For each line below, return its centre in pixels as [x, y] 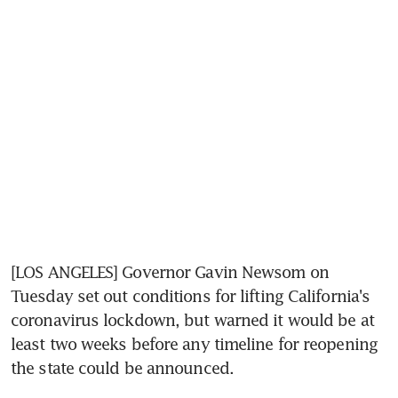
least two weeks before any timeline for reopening [194, 343]
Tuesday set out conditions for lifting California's [191, 295]
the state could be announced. [122, 367]
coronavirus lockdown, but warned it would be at [192, 319]
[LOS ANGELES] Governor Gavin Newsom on [170, 271]
